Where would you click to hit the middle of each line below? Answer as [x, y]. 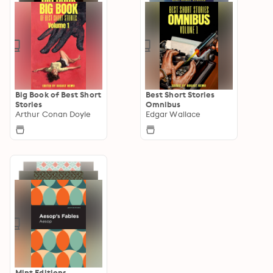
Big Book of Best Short [58, 94]
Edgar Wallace [173, 114]
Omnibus [163, 104]
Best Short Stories [180, 94]
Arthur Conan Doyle [53, 114]
